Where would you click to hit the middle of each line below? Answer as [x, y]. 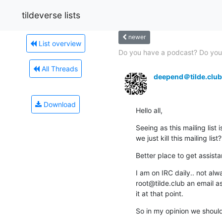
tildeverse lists [51, 15]
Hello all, [149, 110]
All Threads [59, 68]
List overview [59, 43]
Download [59, 104]
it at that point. [160, 193]
